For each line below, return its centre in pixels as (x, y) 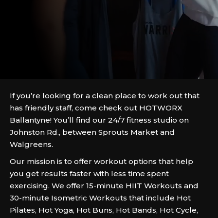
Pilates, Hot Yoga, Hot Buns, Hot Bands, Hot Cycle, (104, 210)
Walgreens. (31, 144)
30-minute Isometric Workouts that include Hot (100, 198)
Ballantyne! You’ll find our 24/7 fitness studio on (99, 120)
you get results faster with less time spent (89, 173)
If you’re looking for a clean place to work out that (105, 96)
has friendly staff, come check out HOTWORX (96, 108)
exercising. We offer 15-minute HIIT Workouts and (104, 186)
